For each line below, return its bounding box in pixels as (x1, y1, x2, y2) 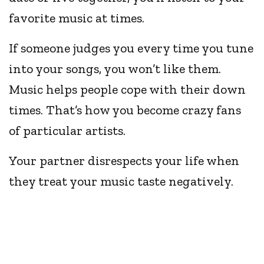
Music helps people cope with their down (9, 81, 246, 98)
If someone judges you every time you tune (9, 40, 254, 57)
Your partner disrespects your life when (9, 153, 240, 169)
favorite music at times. (9, 10, 145, 27)
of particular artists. (9, 123, 126, 139)
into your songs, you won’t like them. (9, 61, 222, 77)
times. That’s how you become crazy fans (9, 102, 242, 118)
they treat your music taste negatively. (9, 173, 234, 190)
